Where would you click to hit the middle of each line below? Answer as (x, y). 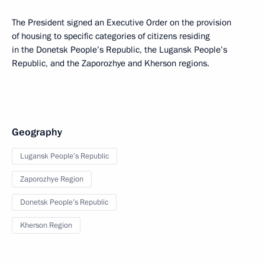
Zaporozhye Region (52, 179)
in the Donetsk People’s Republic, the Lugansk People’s (119, 50)
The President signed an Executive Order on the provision (122, 22)
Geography (37, 132)
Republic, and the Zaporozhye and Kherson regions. (111, 63)
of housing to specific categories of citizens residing (111, 36)
